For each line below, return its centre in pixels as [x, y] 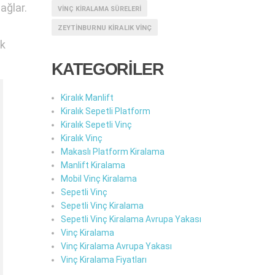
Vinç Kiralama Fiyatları [103, 260]
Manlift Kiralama [93, 165]
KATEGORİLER [107, 69]
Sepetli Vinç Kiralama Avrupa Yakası [131, 219]
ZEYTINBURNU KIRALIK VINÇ [104, 28]
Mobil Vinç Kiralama [99, 179]
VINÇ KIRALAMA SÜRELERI [99, 9]
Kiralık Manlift [87, 98]
